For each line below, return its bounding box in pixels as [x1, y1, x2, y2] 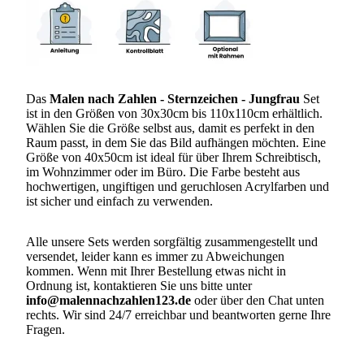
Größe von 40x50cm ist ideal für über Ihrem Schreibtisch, [26, 149, 321, 164]
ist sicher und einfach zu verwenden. [26, 193, 213, 208]
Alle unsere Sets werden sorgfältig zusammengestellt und [26, 234, 318, 249]
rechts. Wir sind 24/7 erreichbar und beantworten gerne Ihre [26, 307, 331, 322]
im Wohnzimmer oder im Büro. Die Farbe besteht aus [26, 164, 300, 179]
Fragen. [26, 322, 65, 336]
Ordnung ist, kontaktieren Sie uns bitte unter [26, 278, 252, 292]
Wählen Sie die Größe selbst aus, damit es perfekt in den [26, 120, 314, 135]
